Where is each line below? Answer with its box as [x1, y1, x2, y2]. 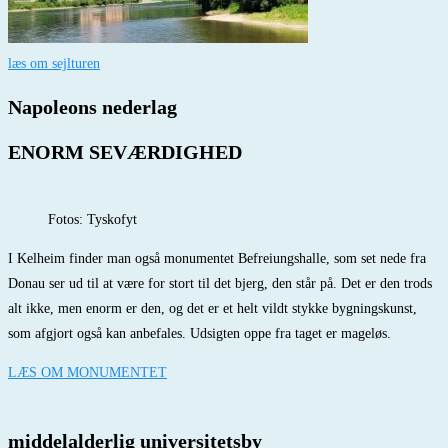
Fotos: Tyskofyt [48, 212, 137, 228]
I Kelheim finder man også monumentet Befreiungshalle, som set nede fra [8, 251, 426, 267]
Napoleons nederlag [8, 95, 177, 118]
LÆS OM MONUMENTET [8, 365, 167, 381]
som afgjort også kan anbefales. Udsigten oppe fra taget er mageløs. [8, 326, 391, 342]
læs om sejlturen [8, 56, 100, 72]
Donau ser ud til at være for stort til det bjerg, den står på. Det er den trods [8, 276, 432, 292]
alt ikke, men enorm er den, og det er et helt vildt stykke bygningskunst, [8, 301, 417, 317]
